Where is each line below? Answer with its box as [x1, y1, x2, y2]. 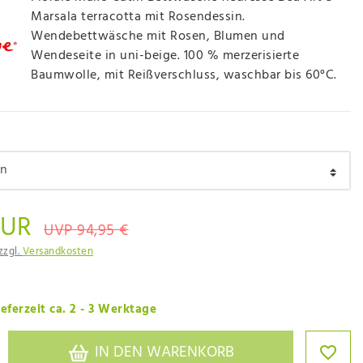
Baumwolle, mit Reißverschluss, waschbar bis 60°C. [31, 65, 337, 87]
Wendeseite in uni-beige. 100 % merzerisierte [31, 45, 299, 67]
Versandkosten [22, 242, 93, 260]
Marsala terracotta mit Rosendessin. [31, 6, 246, 28]
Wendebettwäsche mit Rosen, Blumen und [31, 26, 285, 48]
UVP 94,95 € [44, 218, 129, 243]
